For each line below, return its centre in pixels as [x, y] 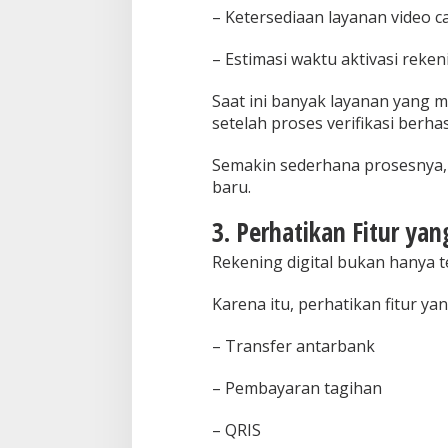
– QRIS [236, 430]
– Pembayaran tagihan [296, 388]
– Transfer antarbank [293, 346]
